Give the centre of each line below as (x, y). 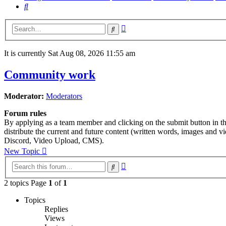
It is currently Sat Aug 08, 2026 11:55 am (70, 53)
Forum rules (25, 114)
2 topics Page (26, 183)
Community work (50, 75)
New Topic (22, 151)
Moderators (64, 96)
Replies (56, 209)
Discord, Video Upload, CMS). (54, 141)
